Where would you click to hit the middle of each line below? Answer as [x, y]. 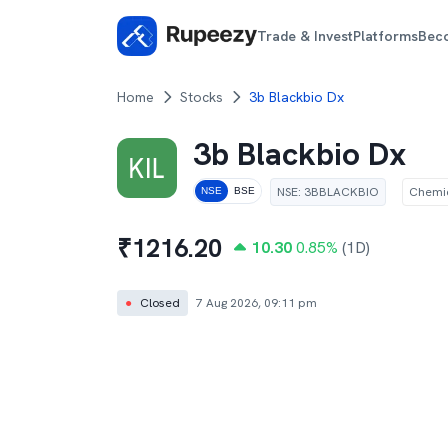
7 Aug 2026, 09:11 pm [256, 303]
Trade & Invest [305, 35]
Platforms [386, 35]
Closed [160, 303]
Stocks [201, 97]
